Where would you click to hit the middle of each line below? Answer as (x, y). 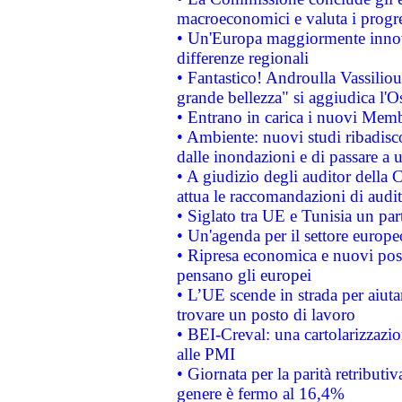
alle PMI (205, 354)
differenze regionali (242, 58)
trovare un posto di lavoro (266, 315)
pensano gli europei (244, 275)
